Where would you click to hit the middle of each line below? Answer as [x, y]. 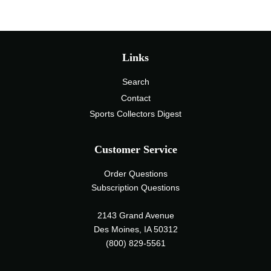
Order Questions [135, 174]
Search [135, 82]
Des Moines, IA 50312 [135, 230]
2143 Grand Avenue [135, 216]
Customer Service [135, 150]
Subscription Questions [135, 188]
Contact [135, 98]
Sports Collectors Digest [135, 114]
